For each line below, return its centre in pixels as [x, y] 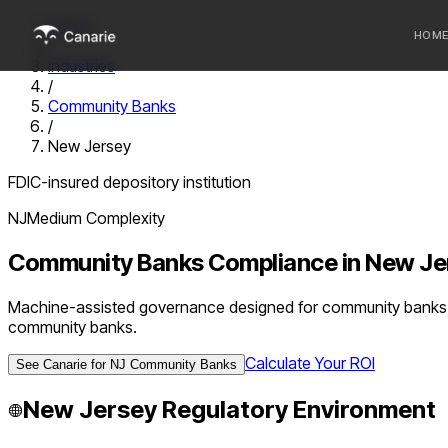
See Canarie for [63, 364]
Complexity [123, 218]
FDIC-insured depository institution [129, 182]
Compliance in [284, 262]
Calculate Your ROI [310, 362]
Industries [81, 66]
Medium [54, 218]
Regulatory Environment [296, 409]
